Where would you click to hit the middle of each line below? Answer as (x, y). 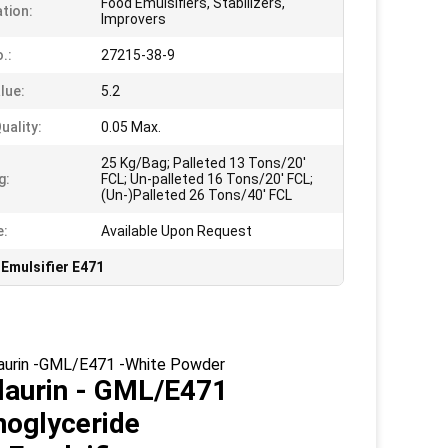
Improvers (133, 19)
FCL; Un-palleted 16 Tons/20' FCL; (207, 179)
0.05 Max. (131, 127)
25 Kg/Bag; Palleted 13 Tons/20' (203, 163)
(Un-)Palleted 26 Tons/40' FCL (196, 195)
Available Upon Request (176, 231)
